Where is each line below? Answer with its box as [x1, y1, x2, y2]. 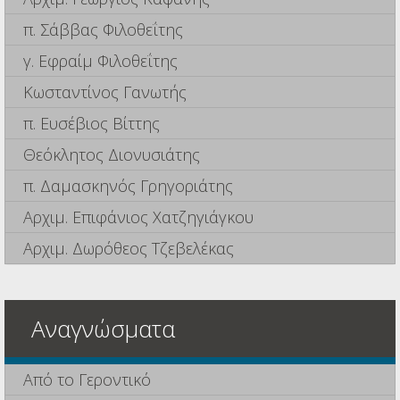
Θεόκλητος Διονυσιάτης [23, 144, 200, 166]
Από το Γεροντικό [23, 369, 151, 391]
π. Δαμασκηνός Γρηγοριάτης [23, 175, 233, 197]
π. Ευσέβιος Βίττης [23, 112, 160, 135]
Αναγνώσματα [31, 312, 175, 346]
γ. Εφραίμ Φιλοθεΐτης [23, 50, 178, 72]
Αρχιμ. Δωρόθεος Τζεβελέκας [23, 237, 234, 260]
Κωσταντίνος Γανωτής [23, 81, 187, 104]
